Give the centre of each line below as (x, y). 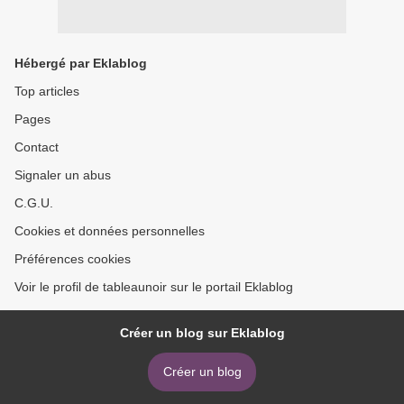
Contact (37, 147)
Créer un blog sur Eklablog (202, 333)
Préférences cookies (73, 259)
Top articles (47, 92)
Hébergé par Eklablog (81, 64)
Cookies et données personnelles (110, 231)
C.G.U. (34, 203)
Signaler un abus (63, 175)
